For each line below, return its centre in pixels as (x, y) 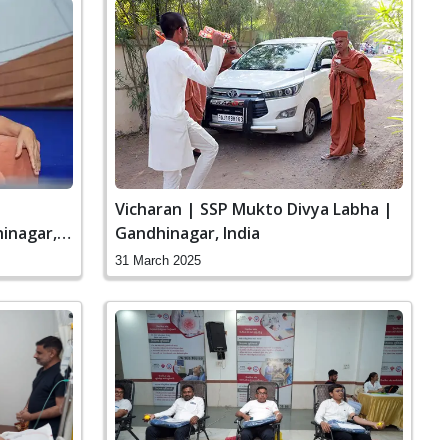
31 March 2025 (158, 261)
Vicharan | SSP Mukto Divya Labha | (254, 209)
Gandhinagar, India (187, 233)
